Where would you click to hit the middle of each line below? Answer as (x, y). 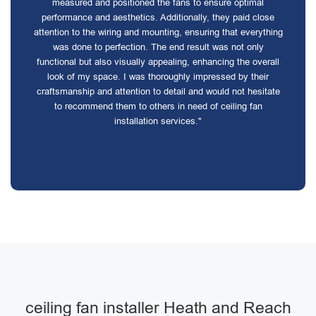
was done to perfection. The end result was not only (158, 47)
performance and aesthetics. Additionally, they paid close (158, 17)
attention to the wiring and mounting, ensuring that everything (158, 32)
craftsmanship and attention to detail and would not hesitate (158, 91)
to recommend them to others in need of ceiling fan (158, 106)
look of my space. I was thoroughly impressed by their (158, 77)
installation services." (158, 121)
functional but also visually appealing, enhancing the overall (158, 62)
